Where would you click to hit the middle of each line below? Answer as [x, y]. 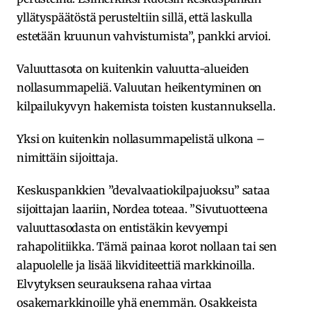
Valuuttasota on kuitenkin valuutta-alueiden [133, 68]
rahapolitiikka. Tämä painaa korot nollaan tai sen [147, 246]
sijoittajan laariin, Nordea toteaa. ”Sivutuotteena [142, 209]
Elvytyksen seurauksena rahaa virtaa [114, 284]
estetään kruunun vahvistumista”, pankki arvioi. [144, 36]
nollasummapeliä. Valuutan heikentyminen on [140, 87]
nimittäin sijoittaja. [67, 157]
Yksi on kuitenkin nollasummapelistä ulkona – [141, 138]
